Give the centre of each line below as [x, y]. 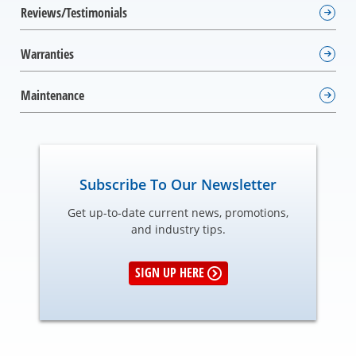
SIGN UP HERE [169, 273]
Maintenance [52, 95]
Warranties [47, 54]
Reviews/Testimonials [74, 12]
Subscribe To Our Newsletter [178, 184]
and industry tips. [178, 229]
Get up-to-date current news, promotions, [178, 212]
